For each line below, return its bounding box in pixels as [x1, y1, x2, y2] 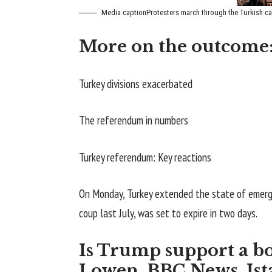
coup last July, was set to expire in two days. [79, 206, 257, 220]
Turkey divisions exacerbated [79, 76, 192, 91]
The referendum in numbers [79, 113, 188, 127]
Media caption [101, 7, 146, 17]
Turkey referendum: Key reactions [79, 149, 211, 165]
